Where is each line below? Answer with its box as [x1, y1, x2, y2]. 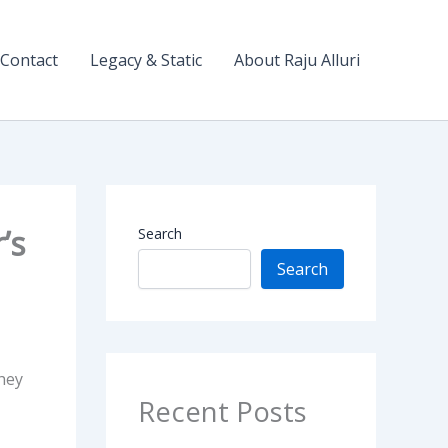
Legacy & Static [90, 49, 202, 71]
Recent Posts [138, 393, 307, 430]
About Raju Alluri [234, 49, 360, 71]
